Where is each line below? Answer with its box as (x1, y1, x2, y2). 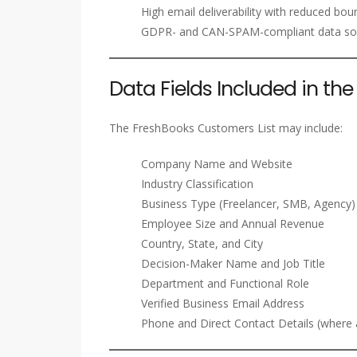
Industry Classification (141, 176, 253, 192)
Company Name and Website (141, 156, 292, 172)
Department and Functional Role (141, 276, 309, 292)
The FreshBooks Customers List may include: (109, 120, 343, 136)
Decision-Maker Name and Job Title (141, 256, 325, 272)
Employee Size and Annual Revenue (141, 216, 324, 232)
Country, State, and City (141, 236, 263, 252)
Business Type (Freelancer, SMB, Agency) (141, 196, 355, 212)
